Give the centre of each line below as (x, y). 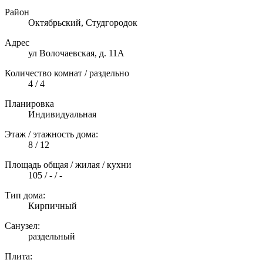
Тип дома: (25, 195)
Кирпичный (53, 205)
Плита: (18, 256)
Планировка (29, 103)
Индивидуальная (62, 114)
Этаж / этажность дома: (51, 134)
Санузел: (22, 225)
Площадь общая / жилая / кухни (68, 164)
